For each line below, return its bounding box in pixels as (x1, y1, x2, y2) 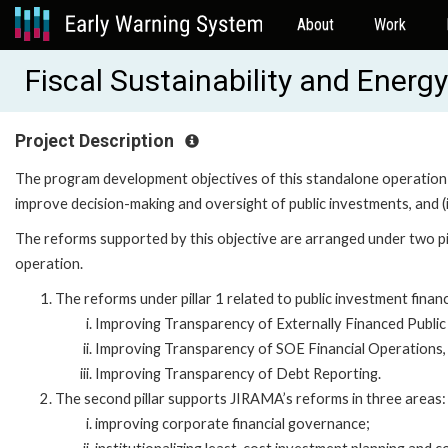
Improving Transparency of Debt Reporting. (95, 364, 381, 382)
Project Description (15, 131, 178, 151)
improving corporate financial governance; (95, 414, 370, 432)
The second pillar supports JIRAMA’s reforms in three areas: (55, 389, 446, 407)
